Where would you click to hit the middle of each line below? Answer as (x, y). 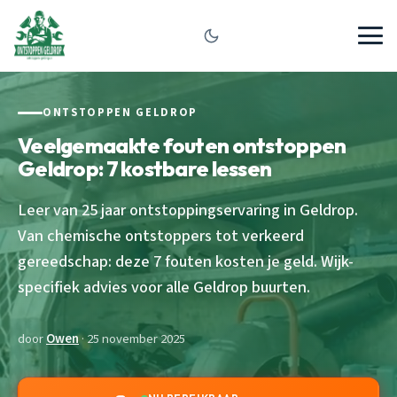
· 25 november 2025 (132, 339)
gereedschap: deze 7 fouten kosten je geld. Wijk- (186, 261)
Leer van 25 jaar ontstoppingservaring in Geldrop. (188, 210)
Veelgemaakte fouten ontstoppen (182, 145)
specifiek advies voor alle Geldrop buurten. (164, 287)
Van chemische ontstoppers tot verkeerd (161, 235)
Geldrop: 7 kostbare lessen (145, 168)
